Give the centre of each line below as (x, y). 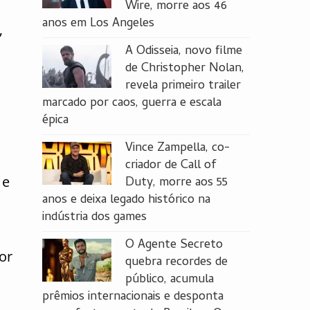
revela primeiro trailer (183, 86)
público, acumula (170, 280)
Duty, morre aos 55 (176, 183)
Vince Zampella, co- (177, 148)
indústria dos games (94, 218)
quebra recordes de (176, 263)
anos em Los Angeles (98, 24)
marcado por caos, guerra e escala (132, 103)
